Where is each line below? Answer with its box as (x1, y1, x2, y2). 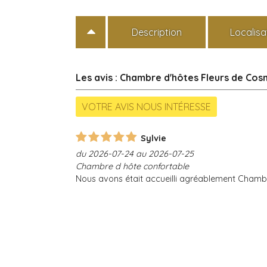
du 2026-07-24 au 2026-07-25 (76, 148, 194, 159)
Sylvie (141, 132, 166, 144)
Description (131, 26, 182, 38)
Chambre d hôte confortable (76, 160, 189, 172)
